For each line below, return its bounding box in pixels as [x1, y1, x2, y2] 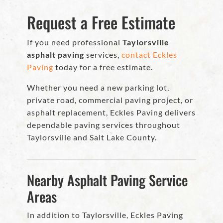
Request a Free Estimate [27, 10, 175, 34]
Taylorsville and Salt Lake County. [27, 132, 157, 142]
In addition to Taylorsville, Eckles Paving [27, 210, 183, 220]
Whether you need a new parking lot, [27, 83, 169, 93]
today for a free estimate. [53, 62, 153, 72]
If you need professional [27, 37, 122, 47]
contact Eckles [121, 50, 177, 60]
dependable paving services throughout [27, 120, 180, 130]
